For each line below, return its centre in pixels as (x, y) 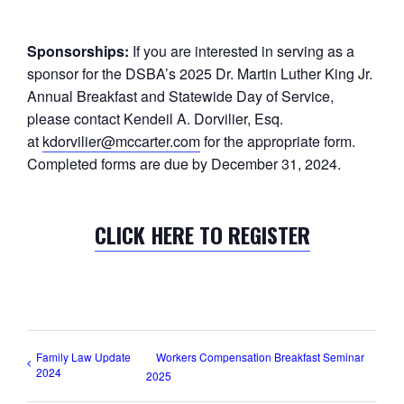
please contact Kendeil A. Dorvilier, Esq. (155, 119)
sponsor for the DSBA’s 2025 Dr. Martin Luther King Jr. (199, 73)
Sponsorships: (78, 51)
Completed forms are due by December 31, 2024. (184, 164)
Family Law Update (83, 357)
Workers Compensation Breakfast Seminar (261, 357)
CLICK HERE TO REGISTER (202, 234)
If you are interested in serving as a (241, 51)
